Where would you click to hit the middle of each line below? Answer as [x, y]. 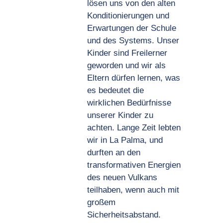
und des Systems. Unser [133, 41]
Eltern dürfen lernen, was [133, 78]
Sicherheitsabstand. [124, 215]
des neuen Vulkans [122, 177]
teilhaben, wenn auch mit [133, 190]
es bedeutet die [115, 90]
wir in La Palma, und [125, 140]
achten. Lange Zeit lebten [134, 128]
